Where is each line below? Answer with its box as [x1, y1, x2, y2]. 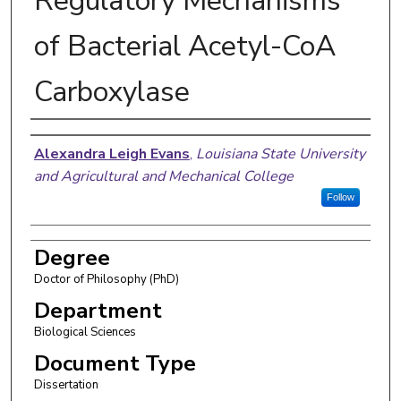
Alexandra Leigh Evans [33, 143, 190, 164]
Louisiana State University [195, 143, 365, 164]
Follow [326, 191, 354, 202]
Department [33, 295, 162, 325]
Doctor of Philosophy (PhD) [33, 270, 179, 287]
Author [30, 123, 104, 152]
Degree [33, 243, 110, 272]
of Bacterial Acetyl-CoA [33, 26, 336, 65]
